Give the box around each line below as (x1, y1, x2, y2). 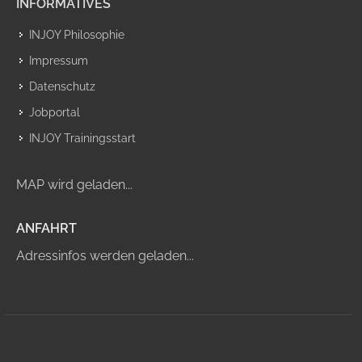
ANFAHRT (16, 220, 77, 236)
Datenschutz (29, 79, 95, 93)
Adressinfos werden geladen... (16, 247, 194, 263)
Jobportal (29, 105, 80, 119)
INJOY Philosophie (29, 27, 124, 41)
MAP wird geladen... (16, 176, 133, 192)
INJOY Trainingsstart (29, 131, 136, 145)
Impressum (29, 53, 88, 67)
